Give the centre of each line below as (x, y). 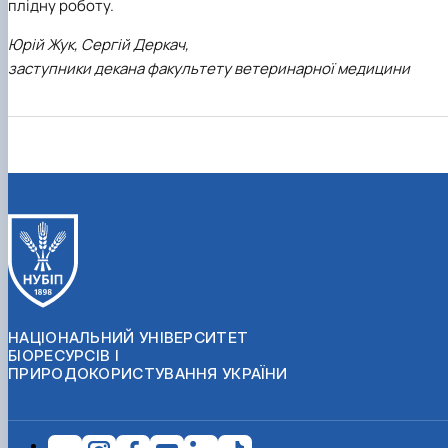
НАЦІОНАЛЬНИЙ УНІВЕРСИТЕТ (128, 337)
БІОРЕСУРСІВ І (63, 355)
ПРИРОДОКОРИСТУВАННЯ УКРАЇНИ (148, 373)
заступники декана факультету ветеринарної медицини (209, 68)
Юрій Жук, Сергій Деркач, (98, 44)
